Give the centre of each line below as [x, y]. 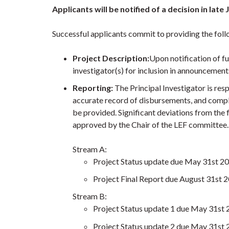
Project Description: [111, 58]
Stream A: [90, 149]
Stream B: [90, 196]
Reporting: [93, 87]
